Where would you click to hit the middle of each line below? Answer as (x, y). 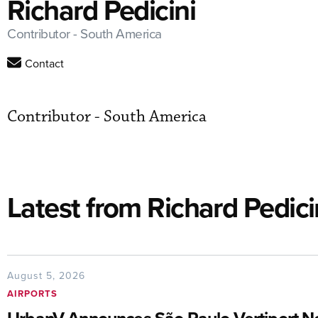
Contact (44, 64)
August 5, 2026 (46, 275)
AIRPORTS (32, 294)
